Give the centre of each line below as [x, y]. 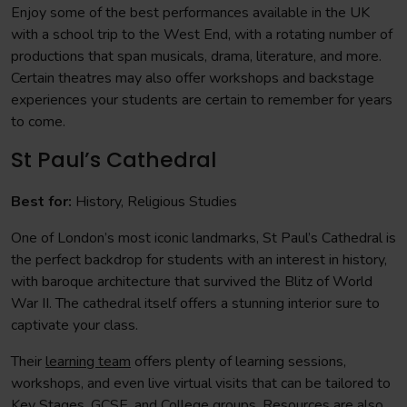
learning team [88, 362]
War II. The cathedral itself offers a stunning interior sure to [195, 303]
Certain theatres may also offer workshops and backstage [193, 78]
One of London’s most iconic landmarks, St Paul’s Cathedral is [203, 238]
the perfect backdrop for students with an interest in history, [199, 260]
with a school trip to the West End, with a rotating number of [202, 35]
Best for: [43, 202]
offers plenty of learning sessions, [238, 362]
